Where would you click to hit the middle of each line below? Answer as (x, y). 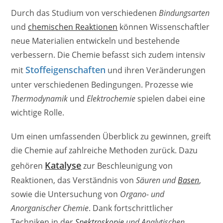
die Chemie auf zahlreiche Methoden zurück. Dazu (105, 150)
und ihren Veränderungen (156, 70)
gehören (28, 166)
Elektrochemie (111, 98)
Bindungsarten (184, 13)
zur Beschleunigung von (127, 166)
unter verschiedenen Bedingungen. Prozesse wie (102, 84)
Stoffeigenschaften (66, 69)
